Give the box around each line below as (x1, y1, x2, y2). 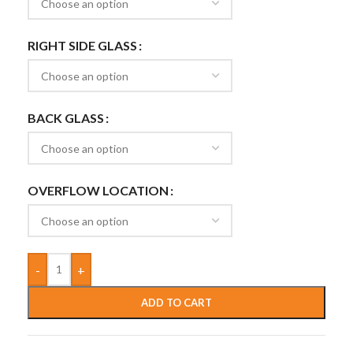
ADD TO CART (141, 296, 212, 309)
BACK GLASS (28, 110, 104, 126)
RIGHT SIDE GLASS (28, 38, 137, 54)
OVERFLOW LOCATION (28, 183, 169, 199)
